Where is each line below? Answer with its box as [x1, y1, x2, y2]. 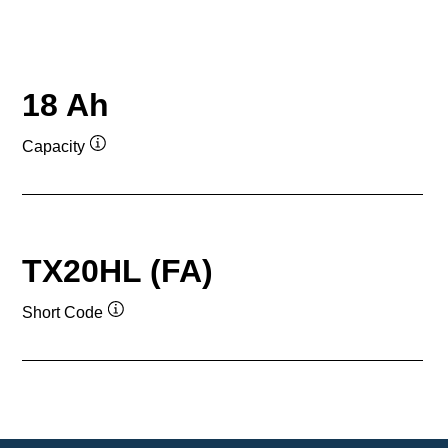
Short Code [22, 304, 103, 322]
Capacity [22, 138, 85, 156]
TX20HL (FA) [22, 252, 213, 289]
